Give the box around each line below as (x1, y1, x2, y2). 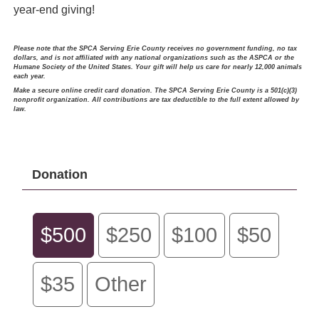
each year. (13, 73, 48, 80)
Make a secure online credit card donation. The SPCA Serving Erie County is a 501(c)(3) (13, 87, 297, 95)
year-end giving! (13, 4, 95, 16)
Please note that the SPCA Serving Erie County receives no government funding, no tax (13, 45, 297, 53)
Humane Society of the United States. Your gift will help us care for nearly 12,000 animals (13, 63, 302, 71)
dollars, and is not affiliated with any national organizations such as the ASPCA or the (13, 54, 294, 62)
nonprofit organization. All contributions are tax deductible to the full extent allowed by (13, 96, 299, 104)
